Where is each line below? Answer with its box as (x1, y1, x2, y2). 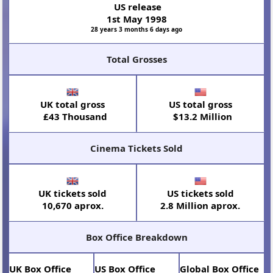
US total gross (168, 97, 232, 110)
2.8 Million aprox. (160, 199, 241, 211)
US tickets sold (166, 186, 234, 199)
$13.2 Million (168, 110, 233, 122)
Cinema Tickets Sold (90, 141, 183, 154)
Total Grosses (106, 52, 167, 65)
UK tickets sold (38, 186, 107, 199)
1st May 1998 (106, 12, 167, 25)
